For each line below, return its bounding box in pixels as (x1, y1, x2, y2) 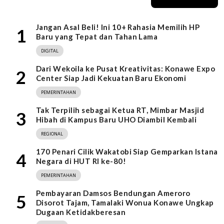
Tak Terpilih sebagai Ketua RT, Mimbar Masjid (36, 105, 204, 115)
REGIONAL (41, 130, 63, 137)
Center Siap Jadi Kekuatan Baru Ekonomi (36, 73, 186, 83)
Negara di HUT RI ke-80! (36, 156, 126, 166)
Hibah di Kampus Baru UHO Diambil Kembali (36, 115, 197, 124)
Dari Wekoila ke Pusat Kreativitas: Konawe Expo (36, 64, 215, 73)
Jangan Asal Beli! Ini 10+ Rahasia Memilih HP (36, 22, 200, 32)
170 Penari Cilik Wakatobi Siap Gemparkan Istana (36, 147, 218, 156)
